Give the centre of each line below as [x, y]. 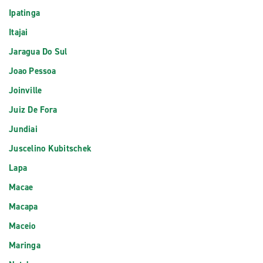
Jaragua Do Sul [38, 52]
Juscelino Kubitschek [50, 149]
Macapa [23, 207]
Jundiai [23, 129]
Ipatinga [24, 13]
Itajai [18, 32]
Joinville [26, 90]
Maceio [22, 226]
